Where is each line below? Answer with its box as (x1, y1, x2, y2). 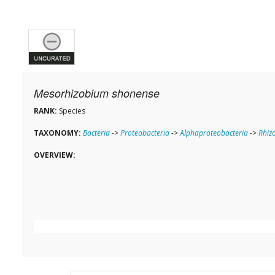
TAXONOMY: (34, 128, 81, 139)
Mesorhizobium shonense (34, 85, 160, 101)
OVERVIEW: (34, 150, 76, 161)
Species (57, 106, 85, 117)
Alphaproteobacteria (180, 128, 248, 139)
